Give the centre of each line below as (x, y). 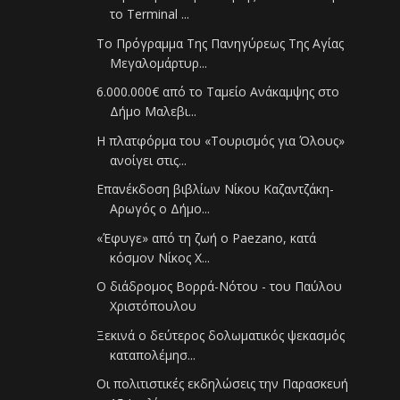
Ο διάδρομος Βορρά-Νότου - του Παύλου (220, 287)
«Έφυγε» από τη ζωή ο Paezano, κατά (207, 237)
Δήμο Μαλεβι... (154, 112)
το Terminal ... (150, 14)
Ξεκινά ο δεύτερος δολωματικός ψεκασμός (221, 335)
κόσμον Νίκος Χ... (160, 257)
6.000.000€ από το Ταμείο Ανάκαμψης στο (218, 92)
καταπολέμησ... (153, 354)
